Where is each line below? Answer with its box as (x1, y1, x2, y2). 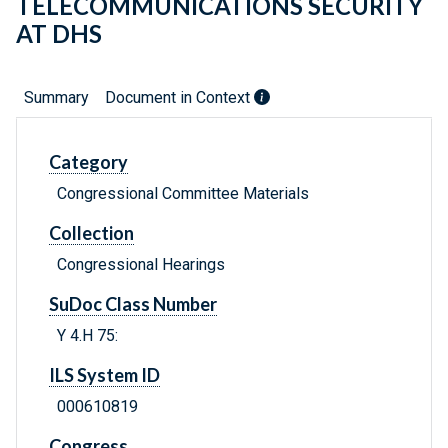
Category (49, 151, 128, 174)
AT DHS (16, 19, 102, 49)
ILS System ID (49, 364, 160, 387)
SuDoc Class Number (49, 293, 217, 316)
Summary (24, 88, 89, 108)
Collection (49, 222, 134, 245)
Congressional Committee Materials (57, 184, 309, 204)
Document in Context (105, 88, 254, 108)
